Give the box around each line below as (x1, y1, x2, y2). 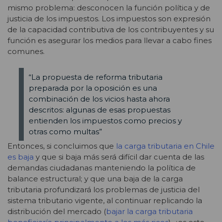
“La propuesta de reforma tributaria (28, 72, 163, 82)
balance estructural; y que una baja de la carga (7, 174, 183, 184)
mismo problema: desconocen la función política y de (7, 2, 210, 12)
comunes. (7, 46, 45, 56)
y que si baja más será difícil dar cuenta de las (34, 152, 204, 162)
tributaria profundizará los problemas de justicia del (7, 185, 200, 195)
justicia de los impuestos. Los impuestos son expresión (7, 13, 211, 23)
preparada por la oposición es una (28, 83, 157, 93)
